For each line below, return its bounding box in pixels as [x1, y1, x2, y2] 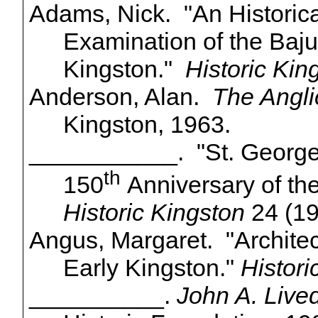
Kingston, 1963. [62, 111, 231, 138]
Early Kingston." [62, 254, 241, 282]
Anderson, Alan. [28, 83, 212, 110]
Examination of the [62, 28, 269, 55]
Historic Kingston [62, 199, 245, 226]
